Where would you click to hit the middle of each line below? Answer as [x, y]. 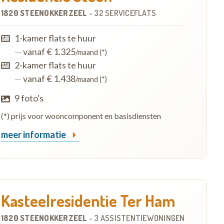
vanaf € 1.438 [48, 79]
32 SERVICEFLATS [125, 13]
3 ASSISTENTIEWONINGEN [139, 218]
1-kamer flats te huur [55, 38]
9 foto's [29, 98]
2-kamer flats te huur [55, 65]
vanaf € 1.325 [48, 52]
